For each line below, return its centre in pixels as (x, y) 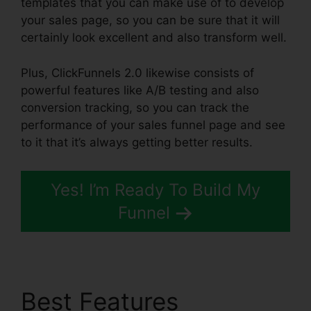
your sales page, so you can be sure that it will (150, 20)
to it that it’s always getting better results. (137, 142)
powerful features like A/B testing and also (140, 90)
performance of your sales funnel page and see (153, 125)
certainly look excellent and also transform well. (154, 38)
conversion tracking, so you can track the (135, 107)
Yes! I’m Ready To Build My (155, 190)
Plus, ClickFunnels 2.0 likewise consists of (137, 73)
